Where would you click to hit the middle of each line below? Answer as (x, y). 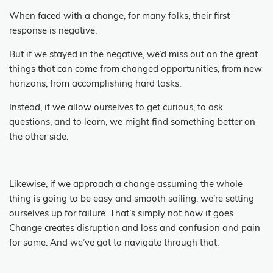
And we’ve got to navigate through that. (134, 243)
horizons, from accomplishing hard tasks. (95, 84)
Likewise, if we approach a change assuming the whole (126, 185)
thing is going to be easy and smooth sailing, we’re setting (132, 199)
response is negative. (53, 31)
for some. (28, 243)
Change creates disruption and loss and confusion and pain (135, 229)
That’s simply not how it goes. (172, 214)
